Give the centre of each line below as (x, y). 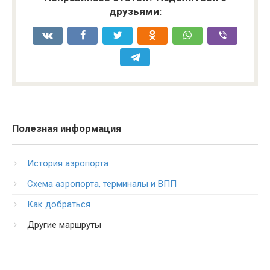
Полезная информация (67, 129)
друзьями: (135, 11)
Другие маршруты (64, 225)
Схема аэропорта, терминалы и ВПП (102, 184)
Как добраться (59, 204)
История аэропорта (68, 163)
